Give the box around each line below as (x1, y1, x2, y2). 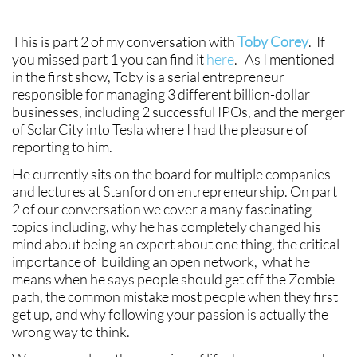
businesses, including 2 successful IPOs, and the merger (12, 103, 345, 121)
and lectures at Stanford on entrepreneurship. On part (12, 182, 337, 201)
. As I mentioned (234, 50, 335, 69)
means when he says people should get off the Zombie (12, 270, 335, 288)
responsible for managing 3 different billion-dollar (12, 85, 310, 104)
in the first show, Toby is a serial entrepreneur (12, 68, 284, 86)
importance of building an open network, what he (12, 253, 310, 271)
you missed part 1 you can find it (12, 50, 206, 69)
